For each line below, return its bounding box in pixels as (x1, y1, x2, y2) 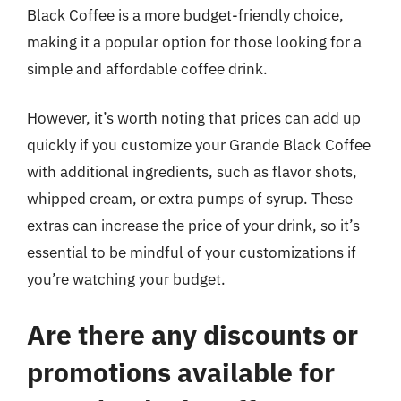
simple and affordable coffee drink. (27, 58, 268, 79)
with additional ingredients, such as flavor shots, (27, 162, 357, 182)
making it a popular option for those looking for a (27, 31, 362, 52)
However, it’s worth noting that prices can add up (27, 108, 361, 128)
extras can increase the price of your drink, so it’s (27, 216, 360, 235)
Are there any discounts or (27, 316, 358, 352)
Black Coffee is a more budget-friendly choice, (27, 4, 344, 25)
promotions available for (27, 354, 335, 389)
